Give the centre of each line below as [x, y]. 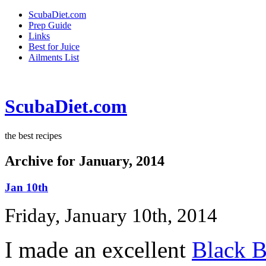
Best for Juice [54, 47]
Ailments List [54, 57]
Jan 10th [26, 187]
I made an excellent [98, 250]
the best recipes [33, 135]
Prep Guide [50, 25]
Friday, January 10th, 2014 [111, 216]
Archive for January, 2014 [85, 161]
